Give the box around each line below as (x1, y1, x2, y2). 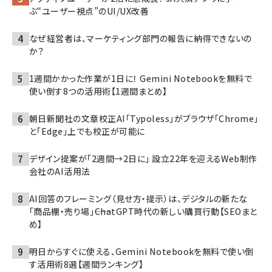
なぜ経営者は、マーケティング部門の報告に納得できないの (29, 32, 252, 44)
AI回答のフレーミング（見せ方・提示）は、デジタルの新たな (29, 192, 248, 205)
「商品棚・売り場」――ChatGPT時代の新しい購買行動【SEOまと (29, 205, 257, 217)
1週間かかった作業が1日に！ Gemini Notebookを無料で (29, 72, 253, 84)
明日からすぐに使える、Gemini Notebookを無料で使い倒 (29, 245, 254, 257)
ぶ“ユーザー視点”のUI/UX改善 (29, 4, 149, 17)
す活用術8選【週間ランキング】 (29, 257, 144, 270)
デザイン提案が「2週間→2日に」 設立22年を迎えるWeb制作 (29, 152, 257, 165)
